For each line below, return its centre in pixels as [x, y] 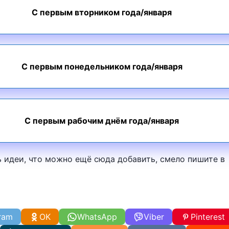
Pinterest [208, 217]
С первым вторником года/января [102, 12]
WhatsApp [97, 217]
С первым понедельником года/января [102, 66]
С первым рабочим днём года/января [102, 121]
